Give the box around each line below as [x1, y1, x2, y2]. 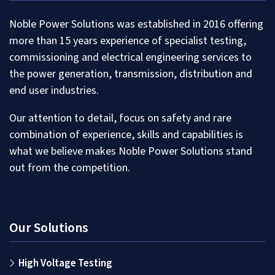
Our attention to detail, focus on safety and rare [9, 110, 231, 126]
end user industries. [9, 83, 99, 99]
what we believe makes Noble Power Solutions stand [9, 144, 252, 160]
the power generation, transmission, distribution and [9, 66, 252, 82]
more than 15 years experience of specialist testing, [9, 33, 246, 49]
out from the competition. [9, 160, 130, 176]
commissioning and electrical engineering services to [9, 50, 252, 66]
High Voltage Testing [18, 256, 112, 271]
